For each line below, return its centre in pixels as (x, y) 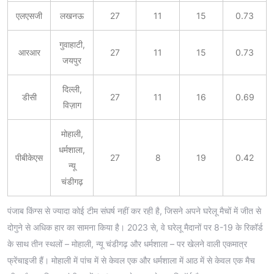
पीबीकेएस (29, 157)
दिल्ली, (72, 89)
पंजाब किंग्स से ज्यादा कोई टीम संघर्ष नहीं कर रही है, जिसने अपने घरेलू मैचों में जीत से (134, 211)
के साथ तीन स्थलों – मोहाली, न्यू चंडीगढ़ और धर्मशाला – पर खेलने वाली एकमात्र (127, 244)
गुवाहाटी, (72, 44)
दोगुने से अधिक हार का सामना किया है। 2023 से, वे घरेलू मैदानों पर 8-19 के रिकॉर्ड (135, 228)
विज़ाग (72, 105)
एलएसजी (29, 15)
